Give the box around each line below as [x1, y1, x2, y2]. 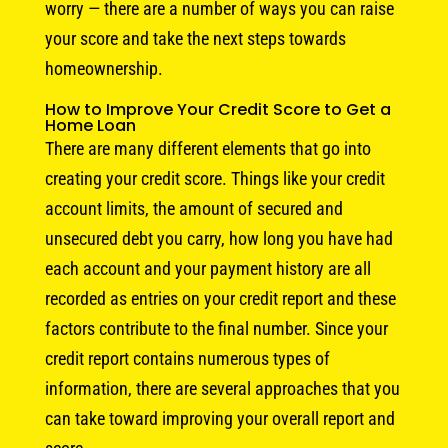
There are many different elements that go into [44, 137, 371, 159]
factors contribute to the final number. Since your [44, 317, 388, 339]
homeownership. [44, 57, 163, 79]
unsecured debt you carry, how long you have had [44, 227, 393, 249]
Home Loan [44, 113, 136, 137]
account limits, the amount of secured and [44, 197, 343, 219]
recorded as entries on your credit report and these [44, 287, 396, 309]
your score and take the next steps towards [44, 27, 346, 49]
